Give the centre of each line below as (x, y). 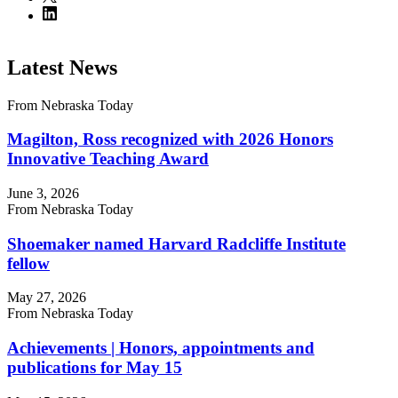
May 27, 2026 (47, 298)
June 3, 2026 (43, 193)
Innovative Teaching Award (108, 159)
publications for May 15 (95, 368)
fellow (28, 263)
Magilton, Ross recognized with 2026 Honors (170, 139)
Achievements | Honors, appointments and (161, 348)
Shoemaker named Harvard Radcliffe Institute (176, 243)
